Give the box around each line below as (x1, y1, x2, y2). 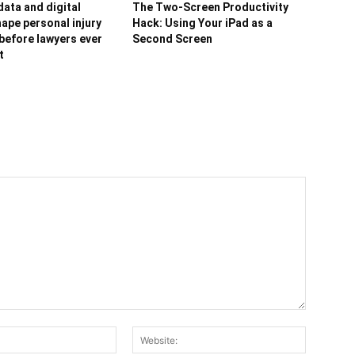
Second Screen (132, 32, 213, 45)
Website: (304, 327, 349, 341)
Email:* (116, 327, 152, 341)
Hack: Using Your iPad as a (132, 17, 273, 29)
